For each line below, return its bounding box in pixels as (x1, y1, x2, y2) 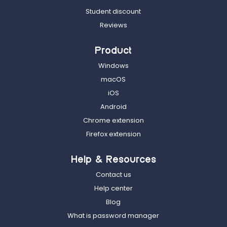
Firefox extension (86, 129, 141, 139)
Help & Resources (70, 155, 156, 165)
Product (95, 46, 132, 56)
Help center (94, 183, 133, 194)
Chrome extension (83, 116, 144, 126)
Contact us (95, 170, 131, 180)
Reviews (99, 20, 127, 30)
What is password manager (67, 211, 160, 221)
